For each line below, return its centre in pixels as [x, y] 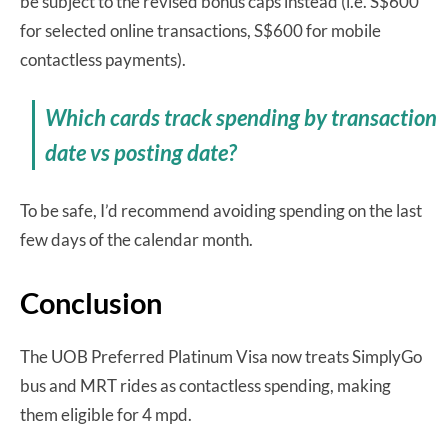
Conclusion [91, 302]
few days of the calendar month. [136, 239]
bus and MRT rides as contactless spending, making [205, 385]
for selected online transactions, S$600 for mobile [200, 30]
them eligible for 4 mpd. [106, 414]
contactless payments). [103, 59]
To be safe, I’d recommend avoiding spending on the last [221, 210]
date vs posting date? [141, 152]
